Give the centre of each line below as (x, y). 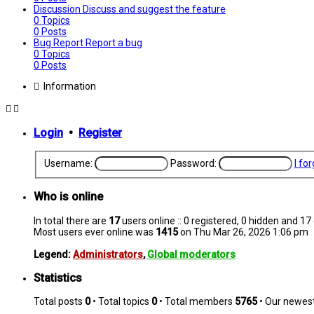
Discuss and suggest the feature (154, 9)
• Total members (196, 302)
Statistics (58, 278)
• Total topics (121, 302)
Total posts (59, 302)
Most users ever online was (95, 232)
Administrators (108, 254)
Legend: (53, 254)
